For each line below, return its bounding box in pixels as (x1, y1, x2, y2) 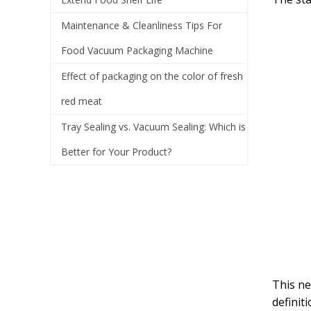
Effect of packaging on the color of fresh (61, 69, 243, 83)
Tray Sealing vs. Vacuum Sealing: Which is (61, 120, 246, 133)
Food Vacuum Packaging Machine (61, 44, 213, 57)
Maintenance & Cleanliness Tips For (61, 19, 222, 32)
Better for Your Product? (61, 145, 171, 158)
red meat (61, 94, 102, 108)
